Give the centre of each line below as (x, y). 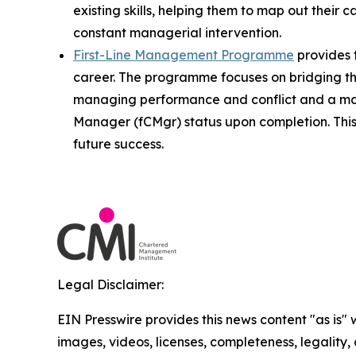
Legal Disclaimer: (110, 285)
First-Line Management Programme (184, 55)
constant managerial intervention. (177, 33)
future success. (118, 144)
